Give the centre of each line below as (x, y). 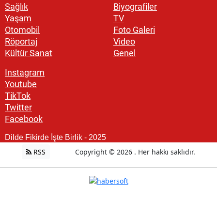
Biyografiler (135, 6)
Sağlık (16, 6)
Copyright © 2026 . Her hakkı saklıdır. (135, 152)
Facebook (24, 119)
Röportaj (21, 41)
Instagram (25, 72)
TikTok (18, 95)
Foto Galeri (134, 30)
